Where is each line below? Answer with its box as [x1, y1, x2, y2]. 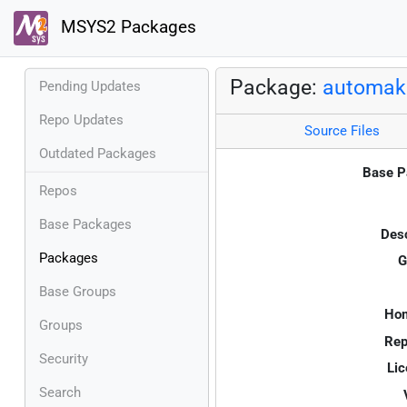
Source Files [303, 123, 380, 140]
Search [39, 383, 81, 401]
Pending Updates [39, 77, 141, 94]
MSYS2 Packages [55, 17, 196, 38]
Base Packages [39, 215, 132, 233]
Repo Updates [39, 111, 124, 128]
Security [39, 350, 88, 367]
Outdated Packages [39, 144, 156, 162]
